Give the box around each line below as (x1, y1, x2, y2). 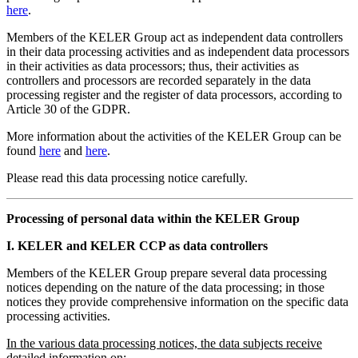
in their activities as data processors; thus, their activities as (6, 59, 299, 74)
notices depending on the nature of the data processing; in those (6, 280, 324, 295)
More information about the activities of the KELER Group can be (6, 129, 341, 144)
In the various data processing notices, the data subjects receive (6, 336, 322, 351)
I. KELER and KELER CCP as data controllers (6, 239, 268, 253)
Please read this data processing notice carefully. (6, 171, 248, 185)
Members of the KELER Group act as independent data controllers (6, 30, 343, 45)
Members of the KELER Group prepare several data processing (6, 266, 327, 280)
